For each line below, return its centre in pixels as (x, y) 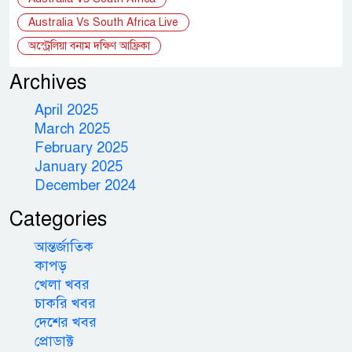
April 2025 (66, 110)
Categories (58, 218)
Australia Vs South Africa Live (103, 22)
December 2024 (85, 185)
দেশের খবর (66, 322)
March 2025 (72, 128)
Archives (48, 82)
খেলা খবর (62, 284)
